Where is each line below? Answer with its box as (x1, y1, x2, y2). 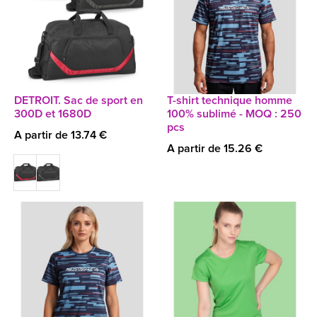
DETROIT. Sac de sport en (14, 95, 143, 106)
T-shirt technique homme (167, 95, 292, 106)
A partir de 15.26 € (167, 143, 263, 154)
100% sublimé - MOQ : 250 (167, 108, 301, 120)
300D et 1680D (14, 108, 91, 120)
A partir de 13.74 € (14, 129, 107, 141)
